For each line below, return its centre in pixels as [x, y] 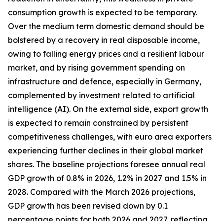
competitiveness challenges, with [70, 137]
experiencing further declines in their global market [106, 150]
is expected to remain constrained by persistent [98, 123]
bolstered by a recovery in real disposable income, [104, 40]
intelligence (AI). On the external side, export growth [108, 109]
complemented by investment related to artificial [101, 95]
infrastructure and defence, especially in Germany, [105, 81]
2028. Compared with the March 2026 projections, [102, 192]
